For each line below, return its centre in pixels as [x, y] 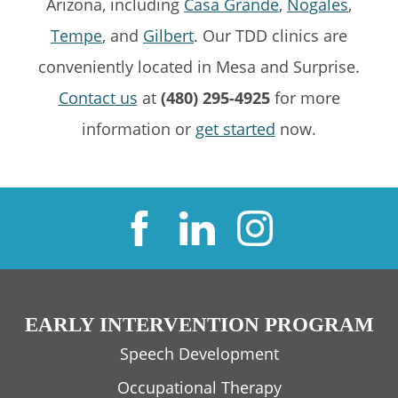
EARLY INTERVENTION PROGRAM [199, 324]
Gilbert [168, 35]
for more [305, 97]
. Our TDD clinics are [271, 35]
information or [139, 128]
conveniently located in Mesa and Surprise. [199, 66]
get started [235, 128]
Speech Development [199, 353]
